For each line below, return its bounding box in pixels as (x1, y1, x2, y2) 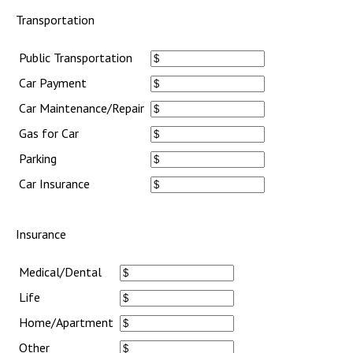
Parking (19, 150, 57, 166)
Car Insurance (19, 176, 90, 191)
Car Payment (19, 75, 87, 91)
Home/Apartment (19, 314, 113, 330)
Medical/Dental (19, 264, 102, 280)
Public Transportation (19, 50, 132, 65)
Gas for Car (19, 125, 79, 141)
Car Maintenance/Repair (19, 100, 144, 116)
